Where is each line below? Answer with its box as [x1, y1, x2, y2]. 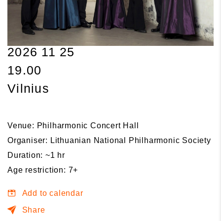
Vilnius [7, 81, 49, 96]
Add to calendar [22, 189, 83, 198]
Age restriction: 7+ [7, 166, 78, 175]
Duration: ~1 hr [7, 151, 65, 160]
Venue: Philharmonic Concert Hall [7, 121, 139, 130]
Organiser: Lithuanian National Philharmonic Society [7, 136, 211, 145]
